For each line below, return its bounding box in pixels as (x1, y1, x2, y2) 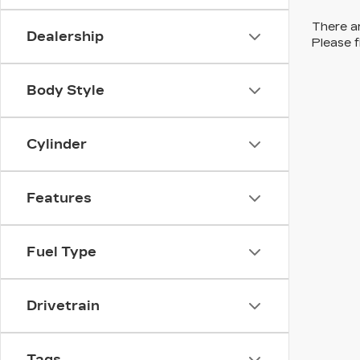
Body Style (27, 83, 104, 98)
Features (27, 190, 92, 206)
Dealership (27, 29, 104, 44)
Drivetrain (27, 298, 100, 313)
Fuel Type (27, 244, 96, 260)
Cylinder (27, 137, 87, 152)
